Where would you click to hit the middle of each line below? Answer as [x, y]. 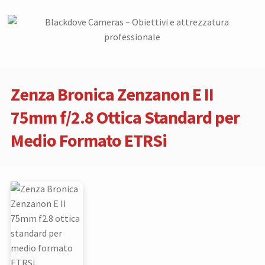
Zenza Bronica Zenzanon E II [112, 94]
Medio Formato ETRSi [89, 140]
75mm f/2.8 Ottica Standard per [125, 117]
